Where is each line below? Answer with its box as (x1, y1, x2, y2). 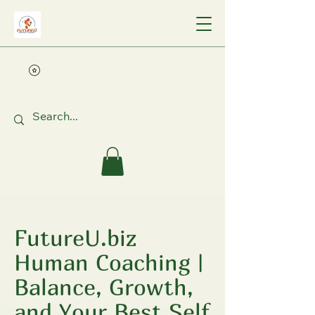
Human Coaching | (14, 249, 203, 276)
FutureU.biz (14, 224, 136, 251)
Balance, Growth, (14, 274, 193, 300)
